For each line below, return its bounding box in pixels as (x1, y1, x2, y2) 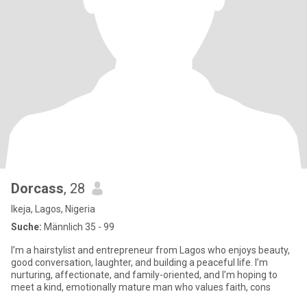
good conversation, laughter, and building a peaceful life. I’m (11, 257, 268, 268)
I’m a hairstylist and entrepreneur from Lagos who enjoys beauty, (11, 245, 290, 256)
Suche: (11, 221, 42, 232)
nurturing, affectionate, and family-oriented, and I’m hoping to (11, 269, 278, 280)
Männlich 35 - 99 (42, 221, 114, 232)
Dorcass (11, 180, 64, 197)
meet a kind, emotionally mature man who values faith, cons (11, 282, 271, 293)
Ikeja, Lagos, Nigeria (11, 204, 95, 214)
